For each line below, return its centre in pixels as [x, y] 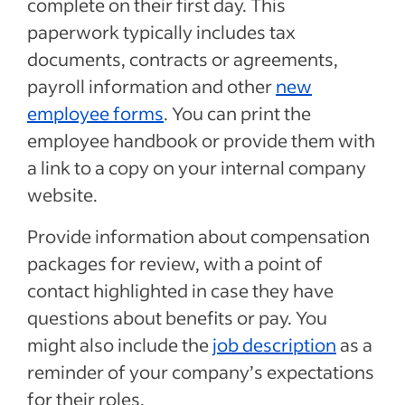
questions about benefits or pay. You [177, 317]
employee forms [95, 113]
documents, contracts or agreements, [183, 58]
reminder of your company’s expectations [201, 371]
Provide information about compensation [198, 235]
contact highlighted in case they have [180, 290]
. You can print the [237, 113]
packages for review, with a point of [175, 263]
